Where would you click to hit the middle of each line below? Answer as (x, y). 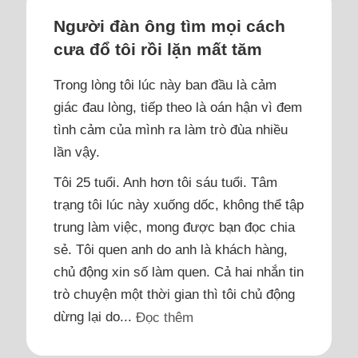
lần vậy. (76, 151)
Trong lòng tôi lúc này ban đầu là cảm (165, 84)
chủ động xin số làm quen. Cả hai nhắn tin (178, 271)
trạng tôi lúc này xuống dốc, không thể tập (178, 204)
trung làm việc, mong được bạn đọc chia (174, 227)
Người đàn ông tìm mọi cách (169, 26)
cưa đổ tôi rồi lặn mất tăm (157, 49)
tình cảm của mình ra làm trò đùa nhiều (170, 129)
